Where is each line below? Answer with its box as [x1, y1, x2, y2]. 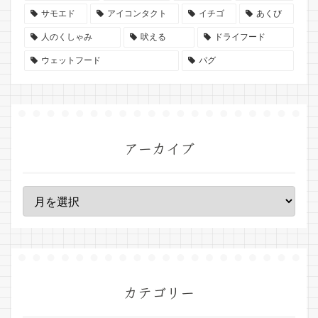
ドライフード [214, 32, 265, 43]
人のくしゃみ [40, 32, 92, 43]
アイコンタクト [106, 9, 167, 19]
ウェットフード [40, 55, 101, 66]
